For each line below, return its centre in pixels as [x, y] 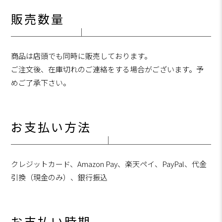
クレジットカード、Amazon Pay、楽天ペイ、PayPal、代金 [109, 164]
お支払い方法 [51, 128]
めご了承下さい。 [41, 83]
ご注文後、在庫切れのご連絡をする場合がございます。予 [108, 69]
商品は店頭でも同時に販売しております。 [82, 56]
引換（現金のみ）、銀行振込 [59, 177]
